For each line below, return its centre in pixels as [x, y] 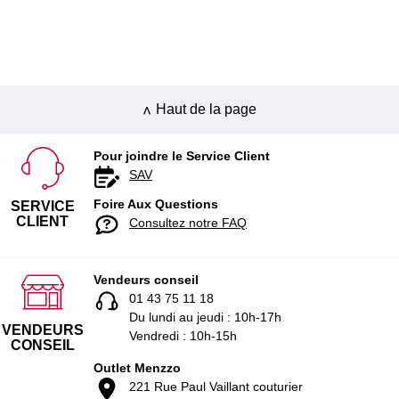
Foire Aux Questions [156, 204]
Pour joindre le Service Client [182, 156]
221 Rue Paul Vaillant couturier [216, 387]
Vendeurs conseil [146, 280]
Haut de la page [206, 109]
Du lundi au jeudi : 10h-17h [205, 317]
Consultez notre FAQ [188, 223]
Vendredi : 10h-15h [183, 336]
